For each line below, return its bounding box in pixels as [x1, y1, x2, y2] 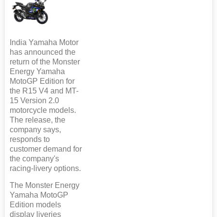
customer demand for [10, 145, 82, 154]
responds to [10, 135, 50, 144]
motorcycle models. [10, 106, 76, 115]
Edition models [10, 201, 61, 209]
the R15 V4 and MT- [10, 87, 78, 95]
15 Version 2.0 [10, 96, 59, 105]
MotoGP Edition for [10, 77, 75, 86]
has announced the [10, 48, 76, 57]
